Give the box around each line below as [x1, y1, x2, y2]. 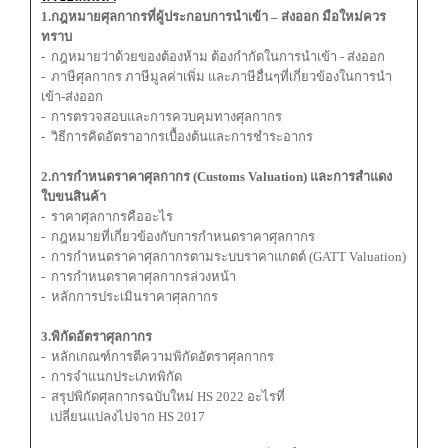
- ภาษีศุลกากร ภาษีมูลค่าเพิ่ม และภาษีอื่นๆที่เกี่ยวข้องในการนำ [41, 69, 392, 85]
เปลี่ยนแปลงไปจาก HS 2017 [41, 409, 205, 425]
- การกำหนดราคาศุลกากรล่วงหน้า [41, 269, 236, 285]
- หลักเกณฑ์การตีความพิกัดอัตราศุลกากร [41, 349, 274, 365]
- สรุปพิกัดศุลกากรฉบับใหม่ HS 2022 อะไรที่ [41, 389, 291, 405]
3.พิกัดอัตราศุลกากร [41, 329, 152, 345]
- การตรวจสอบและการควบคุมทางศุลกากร [41, 109, 282, 125]
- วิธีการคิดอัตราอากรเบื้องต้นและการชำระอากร [41, 129, 313, 145]
